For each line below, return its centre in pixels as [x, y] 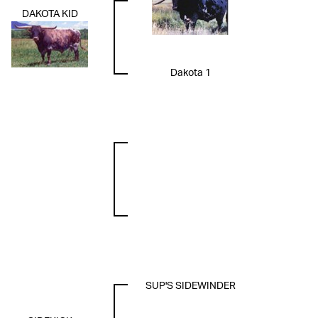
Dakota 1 [190, 73]
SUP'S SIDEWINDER [190, 286]
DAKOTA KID [50, 15]
